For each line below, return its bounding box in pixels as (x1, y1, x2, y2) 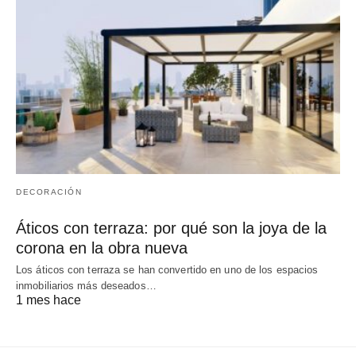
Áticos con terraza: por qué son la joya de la (16, 219, 327, 238)
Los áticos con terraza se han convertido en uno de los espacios (16, 264, 319, 277)
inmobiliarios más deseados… (16, 280, 157, 292)
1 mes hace (16, 293, 81, 308)
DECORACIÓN (16, 188, 82, 197)
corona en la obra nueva (16, 239, 188, 257)
